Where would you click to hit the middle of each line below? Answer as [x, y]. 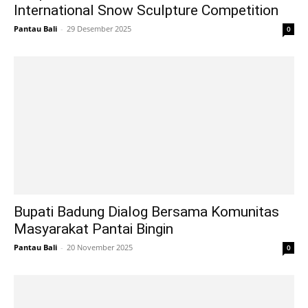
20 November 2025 [100, 247]
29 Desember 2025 [99, 28]
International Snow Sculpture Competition [146, 10]
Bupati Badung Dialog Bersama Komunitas [146, 212]
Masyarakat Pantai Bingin [93, 229]
